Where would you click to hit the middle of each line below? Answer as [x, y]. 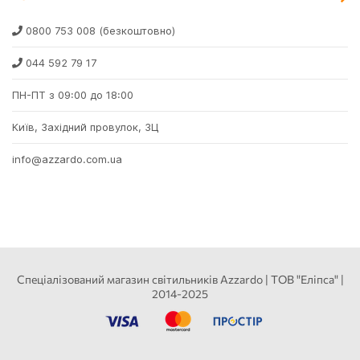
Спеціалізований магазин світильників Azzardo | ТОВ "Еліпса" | [180, 280]
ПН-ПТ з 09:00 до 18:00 [73, 95]
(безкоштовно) [135, 31]
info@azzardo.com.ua [67, 160]
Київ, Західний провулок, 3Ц [86, 127]
